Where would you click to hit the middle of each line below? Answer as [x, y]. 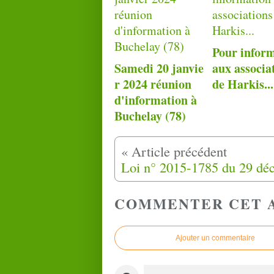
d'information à [156, 100]
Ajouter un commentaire [215, 238]
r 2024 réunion [153, 84]
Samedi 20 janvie [159, 68]
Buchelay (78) [150, 116]
